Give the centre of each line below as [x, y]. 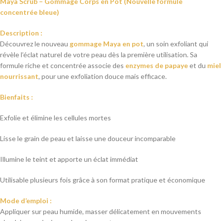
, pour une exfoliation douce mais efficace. [103, 76]
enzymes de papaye [157, 66]
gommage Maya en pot [107, 44]
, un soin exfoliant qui [176, 44]
